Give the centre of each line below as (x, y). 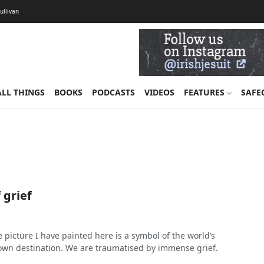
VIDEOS (159, 92)
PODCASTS (113, 92)
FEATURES (205, 92)
